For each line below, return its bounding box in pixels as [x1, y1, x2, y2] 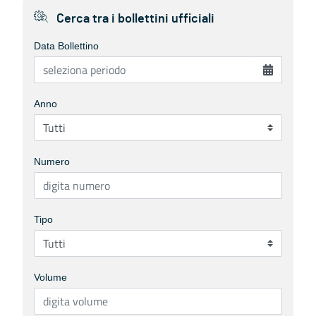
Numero [34, 156, 70, 167]
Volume [34, 272, 67, 283]
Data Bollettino [34, 40, 99, 51]
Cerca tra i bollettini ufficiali [54, 13, 214, 25]
